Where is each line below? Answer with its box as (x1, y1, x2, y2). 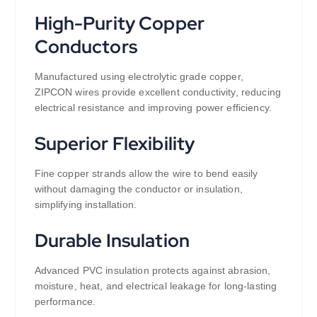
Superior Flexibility (34, 130, 195, 156)
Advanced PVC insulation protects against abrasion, (34, 264, 271, 276)
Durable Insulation (34, 227, 190, 253)
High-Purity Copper (34, 11, 205, 35)
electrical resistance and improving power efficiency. (34, 101, 272, 113)
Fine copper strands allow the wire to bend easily (34, 167, 258, 179)
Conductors (34, 34, 137, 59)
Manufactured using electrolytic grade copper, (34, 70, 243, 82)
